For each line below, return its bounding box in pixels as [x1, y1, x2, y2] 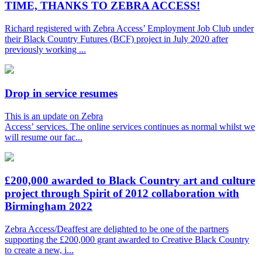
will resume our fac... [5, 132, 82, 142]
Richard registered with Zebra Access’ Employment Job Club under [5, 23, 254, 34]
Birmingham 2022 [5, 200, 92, 213]
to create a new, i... [5, 244, 74, 255]
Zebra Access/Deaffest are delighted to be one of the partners [5, 223, 229, 234]
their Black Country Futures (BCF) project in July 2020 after [5, 34, 228, 44]
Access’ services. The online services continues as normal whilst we [5, 121, 255, 132]
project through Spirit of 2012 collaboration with [5, 187, 239, 200]
